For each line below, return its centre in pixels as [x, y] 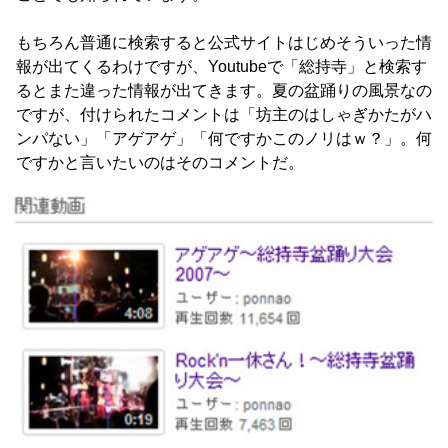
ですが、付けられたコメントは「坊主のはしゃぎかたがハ [224, 114]
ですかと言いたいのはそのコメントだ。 [160, 162]
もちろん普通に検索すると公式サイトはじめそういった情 [224, 42]
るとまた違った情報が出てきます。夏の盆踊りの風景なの [224, 90]
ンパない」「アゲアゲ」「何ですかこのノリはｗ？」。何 [224, 138]
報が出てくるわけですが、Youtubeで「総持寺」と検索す [221, 66]
